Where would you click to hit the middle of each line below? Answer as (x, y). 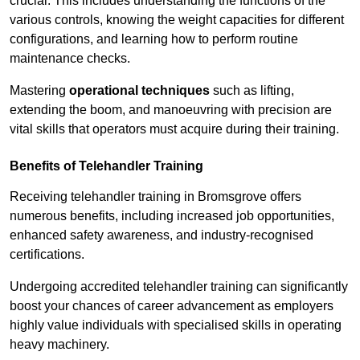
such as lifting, (252, 91)
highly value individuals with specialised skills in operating (176, 325)
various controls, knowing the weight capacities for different (177, 20)
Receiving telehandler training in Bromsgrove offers (155, 197)
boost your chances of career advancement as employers (172, 306)
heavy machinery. (59, 345)
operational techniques (139, 91)
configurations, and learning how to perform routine (154, 39)
